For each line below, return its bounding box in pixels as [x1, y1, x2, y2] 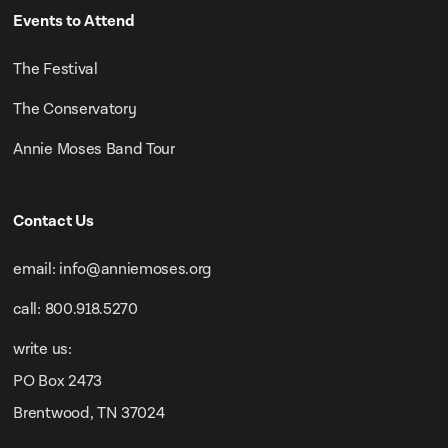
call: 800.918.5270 [13, 299, 138, 321]
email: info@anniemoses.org [13, 259, 213, 281]
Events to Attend [13, 11, 136, 33]
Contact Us [13, 211, 95, 233]
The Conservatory [13, 99, 137, 121]
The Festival [13, 59, 98, 81]
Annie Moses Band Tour [13, 139, 175, 161]
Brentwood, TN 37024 [13, 403, 165, 425]
